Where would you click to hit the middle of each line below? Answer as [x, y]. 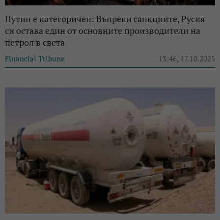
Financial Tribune [35, 58]
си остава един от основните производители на [103, 30]
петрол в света [35, 42]
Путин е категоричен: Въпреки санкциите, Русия [105, 18]
